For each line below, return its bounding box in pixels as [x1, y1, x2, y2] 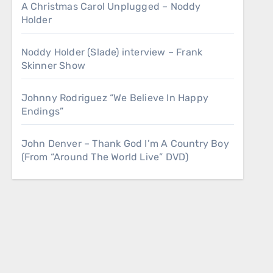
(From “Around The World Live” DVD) [21, 151, 189, 163]
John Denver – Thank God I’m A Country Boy [21, 138, 229, 149]
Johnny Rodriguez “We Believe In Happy [21, 92, 209, 104]
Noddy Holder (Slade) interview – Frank [21, 46, 203, 58]
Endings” [21, 105, 64, 117]
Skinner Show [21, 60, 86, 71]
